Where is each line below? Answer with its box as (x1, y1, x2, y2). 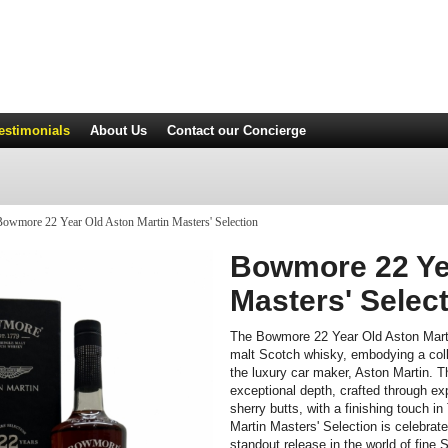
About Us (90, 123, 147, 138)
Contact (167, 123, 214, 138)
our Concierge (214, 123, 306, 138)
